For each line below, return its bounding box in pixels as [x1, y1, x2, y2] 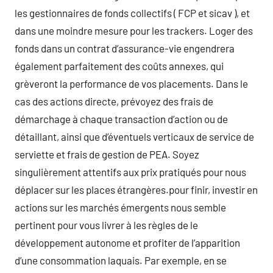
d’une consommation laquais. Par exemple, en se [15, 253, 227, 266]
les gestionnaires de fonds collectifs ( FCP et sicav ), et [15, 6, 250, 19]
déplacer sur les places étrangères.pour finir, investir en [15, 183, 258, 196]
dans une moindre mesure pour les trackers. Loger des [15, 24, 253, 37]
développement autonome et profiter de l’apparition [15, 236, 240, 249]
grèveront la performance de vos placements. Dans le [15, 77, 248, 90]
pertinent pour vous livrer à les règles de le [15, 218, 198, 231]
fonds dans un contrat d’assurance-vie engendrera [15, 41, 235, 54]
